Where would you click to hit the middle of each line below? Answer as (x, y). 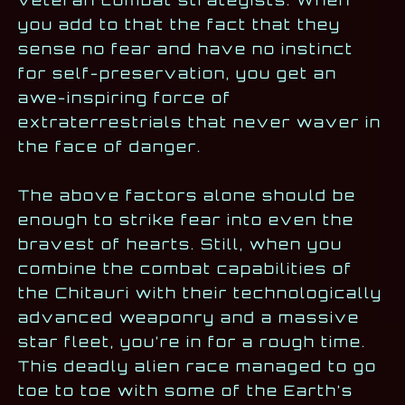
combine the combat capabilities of (185, 269)
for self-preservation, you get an (178, 73)
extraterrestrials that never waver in (200, 122)
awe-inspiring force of (125, 97)
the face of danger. (110, 146)
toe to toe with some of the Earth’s (186, 391)
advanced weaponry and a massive (189, 318)
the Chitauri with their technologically (200, 293)
